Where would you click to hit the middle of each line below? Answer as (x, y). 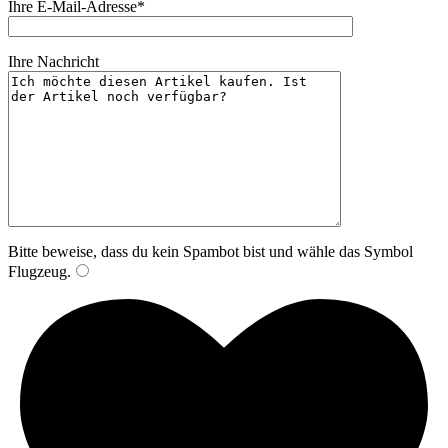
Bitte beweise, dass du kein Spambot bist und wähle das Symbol (210, 252)
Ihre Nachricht (53, 62)
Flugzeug (37, 272)
